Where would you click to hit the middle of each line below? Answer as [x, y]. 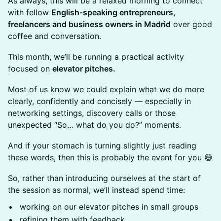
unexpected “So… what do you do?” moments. [94, 125]
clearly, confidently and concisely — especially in [99, 101]
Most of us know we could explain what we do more [106, 89]
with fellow [30, 12]
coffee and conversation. [55, 36]
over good [191, 24]
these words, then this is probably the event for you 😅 [110, 157]
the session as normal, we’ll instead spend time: [96, 190]
